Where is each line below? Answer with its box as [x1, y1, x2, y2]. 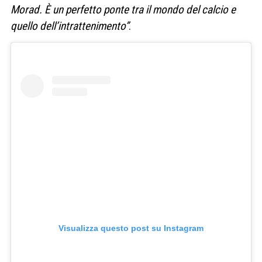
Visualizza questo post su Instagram [58, 223, 204, 233]
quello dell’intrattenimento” [11, 19, 129, 33]
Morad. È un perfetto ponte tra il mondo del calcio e [11, 3, 236, 17]
